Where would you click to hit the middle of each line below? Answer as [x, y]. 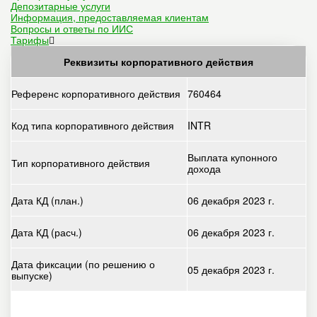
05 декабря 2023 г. [231, 270]
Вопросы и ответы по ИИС [72, 29]
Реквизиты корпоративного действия [158, 62]
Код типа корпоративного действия [93, 126]
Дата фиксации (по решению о [83, 264]
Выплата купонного [232, 157]
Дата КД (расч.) [47, 232]
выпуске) [32, 276]
